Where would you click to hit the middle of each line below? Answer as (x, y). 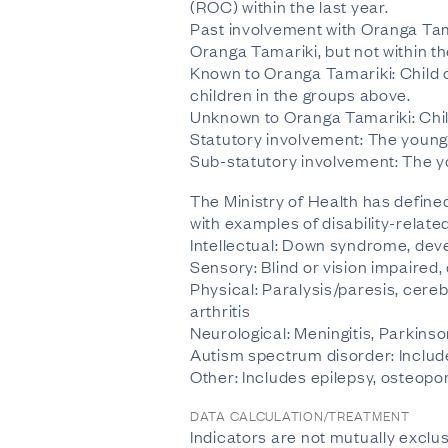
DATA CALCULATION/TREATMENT (300, 415)
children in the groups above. (300, 94)
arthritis (220, 310)
